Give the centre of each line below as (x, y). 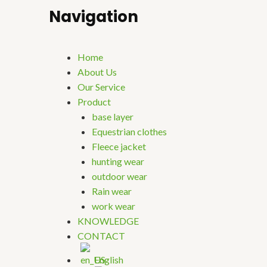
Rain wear (112, 191)
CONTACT (101, 236)
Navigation (94, 17)
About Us (97, 72)
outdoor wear (119, 176)
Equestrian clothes (129, 132)
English (109, 260)
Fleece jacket (119, 147)
